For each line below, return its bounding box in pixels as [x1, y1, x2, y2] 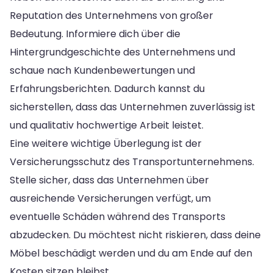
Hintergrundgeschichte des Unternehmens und [10, 44, 235, 59]
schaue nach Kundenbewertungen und [10, 63, 195, 77]
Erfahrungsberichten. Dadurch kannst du [10, 81, 205, 96]
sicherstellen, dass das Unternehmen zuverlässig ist [10, 99, 255, 114]
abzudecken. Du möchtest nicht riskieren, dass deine [10, 227, 261, 242]
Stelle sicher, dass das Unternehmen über [10, 172, 209, 187]
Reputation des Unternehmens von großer [10, 8, 213, 23]
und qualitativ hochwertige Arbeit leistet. [10, 118, 204, 132]
